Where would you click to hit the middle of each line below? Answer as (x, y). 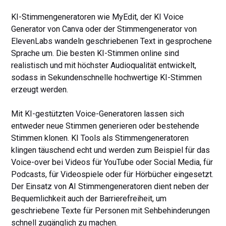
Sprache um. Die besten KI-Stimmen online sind (95, 53)
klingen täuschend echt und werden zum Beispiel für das (111, 150)
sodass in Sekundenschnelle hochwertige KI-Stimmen (107, 77)
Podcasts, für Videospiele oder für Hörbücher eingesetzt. (112, 174)
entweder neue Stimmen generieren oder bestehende (105, 126)
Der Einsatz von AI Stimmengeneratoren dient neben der (110, 186)
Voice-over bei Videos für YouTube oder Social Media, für (112, 162)
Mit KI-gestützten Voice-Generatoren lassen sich (98, 114)
